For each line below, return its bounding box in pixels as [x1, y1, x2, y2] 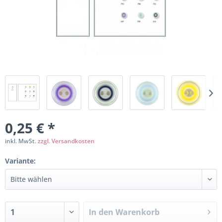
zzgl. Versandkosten [38, 137, 95, 145]
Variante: [5, 156, 36, 166]
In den [89, 207, 114, 218]
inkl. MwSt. [5, 137, 38, 145]
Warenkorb [115, 207, 160, 218]
